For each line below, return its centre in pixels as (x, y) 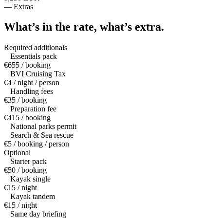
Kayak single (30, 179)
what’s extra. (132, 27)
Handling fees (32, 91)
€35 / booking (25, 100)
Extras (23, 6)
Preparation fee (33, 109)
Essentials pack (34, 56)
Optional (17, 153)
